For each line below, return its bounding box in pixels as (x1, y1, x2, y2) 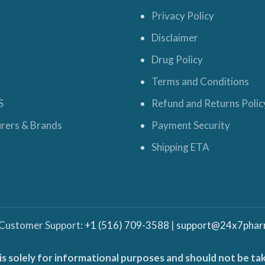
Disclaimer (151, 31, 198, 44)
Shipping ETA (151, 141, 209, 153)
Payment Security (151, 119, 230, 131)
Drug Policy (151, 53, 203, 66)
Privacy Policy (151, 9, 214, 22)
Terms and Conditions (151, 75, 249, 88)
